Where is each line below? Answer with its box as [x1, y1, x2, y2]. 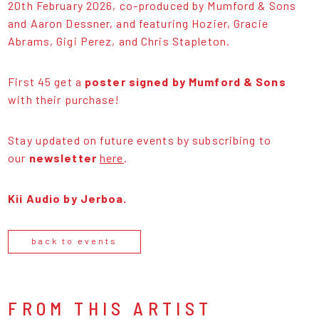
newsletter [28, 150, 97, 164]
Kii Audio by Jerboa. [8, 191, 127, 205]
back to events [31, 235, 118, 246]
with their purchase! [8, 92, 120, 106]
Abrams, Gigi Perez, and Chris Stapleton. [8, 33, 231, 48]
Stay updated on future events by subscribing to [8, 132, 271, 147]
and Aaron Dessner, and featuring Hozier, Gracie [8, 16, 268, 30]
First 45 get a [8, 74, 82, 88]
